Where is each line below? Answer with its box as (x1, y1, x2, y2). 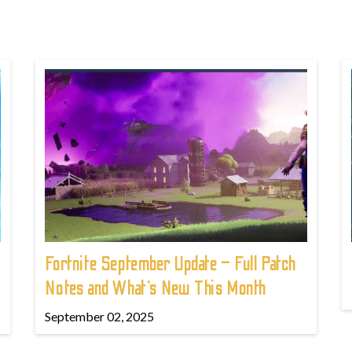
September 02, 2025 (45, 308, 155, 324)
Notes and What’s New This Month (45, 277, 266, 300)
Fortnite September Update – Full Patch (45, 252, 296, 276)
